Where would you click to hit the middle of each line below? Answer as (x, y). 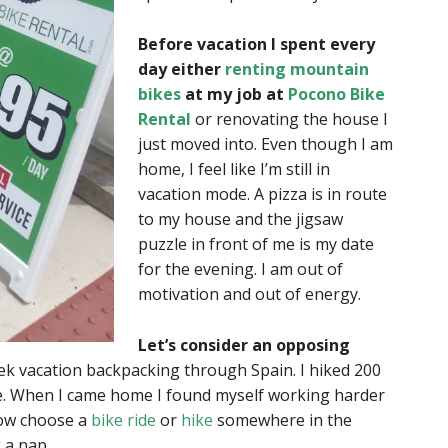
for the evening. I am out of (240, 269)
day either (181, 69)
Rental (164, 119)
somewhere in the (282, 420)
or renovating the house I (289, 119)
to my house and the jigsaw (240, 219)
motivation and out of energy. (249, 294)
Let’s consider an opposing (244, 345)
